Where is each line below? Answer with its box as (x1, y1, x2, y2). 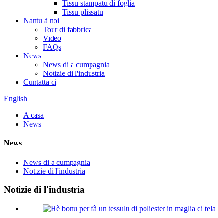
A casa (23, 111, 44, 119)
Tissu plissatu (62, 8, 103, 16)
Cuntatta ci (23, 78, 56, 86)
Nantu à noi (23, 17, 59, 25)
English (4, 94, 27, 103)
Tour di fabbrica (43, 25, 92, 34)
